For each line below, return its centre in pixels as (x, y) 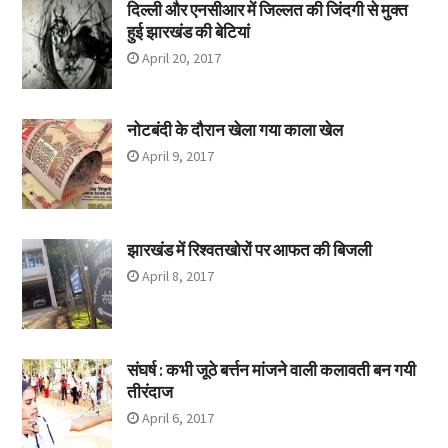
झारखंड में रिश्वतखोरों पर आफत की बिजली (249, 250)
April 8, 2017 (177, 276)
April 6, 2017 (177, 418)
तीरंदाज (149, 392)
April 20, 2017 (181, 58)
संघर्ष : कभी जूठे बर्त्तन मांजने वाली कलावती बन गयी (271, 370)
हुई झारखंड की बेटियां (188, 32)
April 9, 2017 (177, 156)
